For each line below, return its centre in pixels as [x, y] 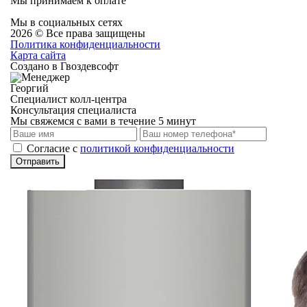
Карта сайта [38, 55]
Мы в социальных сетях [66, 22]
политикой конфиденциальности [157, 148]
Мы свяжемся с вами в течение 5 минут [103, 121]
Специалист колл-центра [69, 99]
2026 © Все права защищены [78, 33]
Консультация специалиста [73, 110]
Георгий [29, 88]
